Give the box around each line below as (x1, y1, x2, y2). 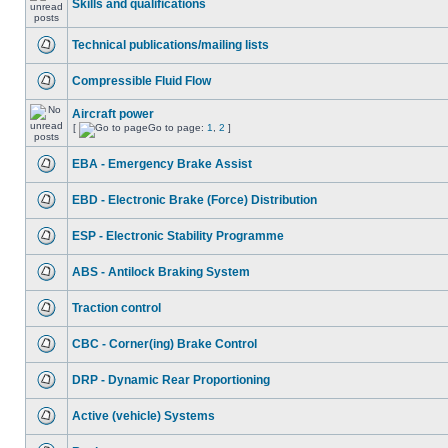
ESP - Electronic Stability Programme (72, 229, 284, 243)
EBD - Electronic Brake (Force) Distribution (72, 193, 317, 207)
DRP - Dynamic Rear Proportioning (72, 373, 270, 387)
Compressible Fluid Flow (72, 74, 211, 88)
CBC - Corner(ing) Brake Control (72, 337, 257, 351)
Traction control (72, 301, 161, 315)
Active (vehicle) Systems (72, 409, 215, 423)
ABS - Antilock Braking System (72, 265, 250, 279)
